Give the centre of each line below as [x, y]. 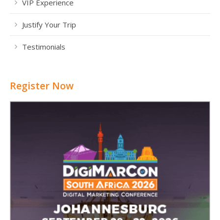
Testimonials [44, 47]
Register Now [42, 86]
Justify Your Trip [49, 25]
